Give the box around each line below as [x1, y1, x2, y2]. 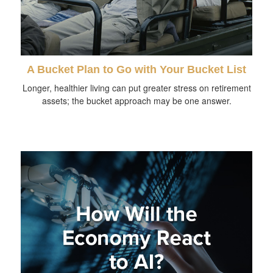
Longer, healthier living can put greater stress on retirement [22, 81, 251, 94]
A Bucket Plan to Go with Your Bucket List [27, 63, 246, 76]
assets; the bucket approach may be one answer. [41, 94, 232, 107]
